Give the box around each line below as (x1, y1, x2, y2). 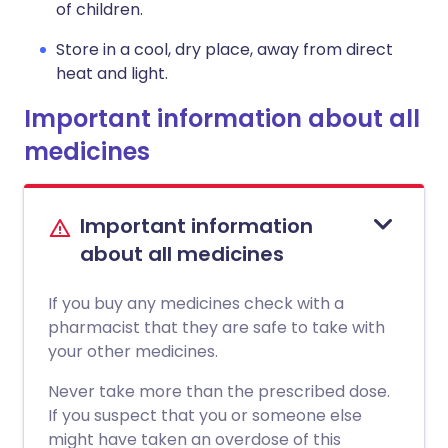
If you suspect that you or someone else (48, 404, 362, 427)
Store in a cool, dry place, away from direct (56, 38, 393, 61)
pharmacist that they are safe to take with (48, 316, 385, 339)
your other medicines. (48, 340, 218, 363)
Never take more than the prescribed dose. (48, 380, 390, 403)
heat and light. (56, 62, 168, 85)
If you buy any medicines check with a (48, 292, 344, 315)
